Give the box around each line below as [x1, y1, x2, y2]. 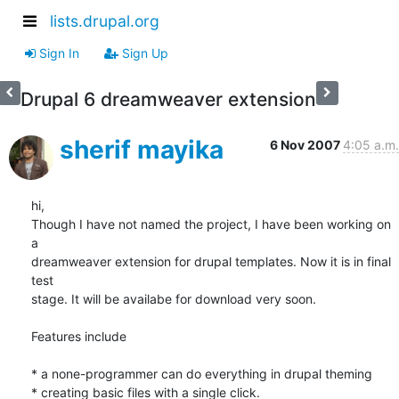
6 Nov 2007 [270, 136, 343, 152]
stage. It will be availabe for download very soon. [31, 290, 316, 306]
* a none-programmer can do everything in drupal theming [31, 365, 372, 381]
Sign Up [118, 45, 168, 61]
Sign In [36, 45, 79, 61]
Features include [31, 328, 126, 344]
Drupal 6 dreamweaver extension [20, 87, 316, 110]
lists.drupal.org [50, 12, 159, 31]
